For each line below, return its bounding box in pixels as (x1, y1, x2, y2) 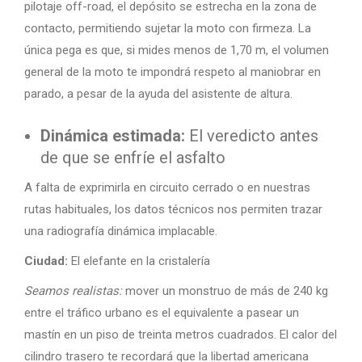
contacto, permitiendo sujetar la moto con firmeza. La (24, 21, 311, 36)
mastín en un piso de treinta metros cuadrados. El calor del (24, 327, 337, 342)
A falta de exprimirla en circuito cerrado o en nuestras (24, 180, 310, 195)
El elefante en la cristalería (68, 254, 210, 268)
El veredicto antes (185, 126, 318, 145)
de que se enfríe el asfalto (40, 148, 225, 167)
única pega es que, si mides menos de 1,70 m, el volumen (24, 43, 329, 57)
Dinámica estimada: (40, 126, 185, 145)
